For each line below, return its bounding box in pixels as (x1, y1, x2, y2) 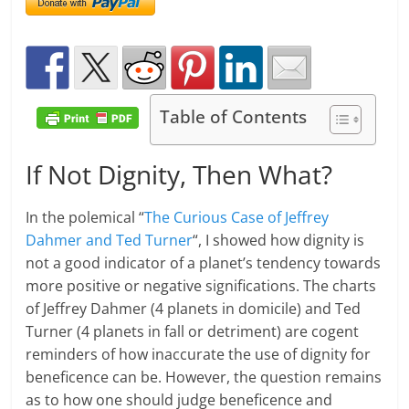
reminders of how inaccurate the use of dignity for (26, 344, 372, 365)
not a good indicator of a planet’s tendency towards (26, 253, 382, 274)
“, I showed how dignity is (193, 230, 365, 251)
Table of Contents (160, 104, 308, 130)
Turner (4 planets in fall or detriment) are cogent (26, 321, 360, 342)
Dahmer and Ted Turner (26, 230, 194, 251)
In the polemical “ (26, 207, 145, 228)
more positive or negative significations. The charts (26, 276, 377, 297)
